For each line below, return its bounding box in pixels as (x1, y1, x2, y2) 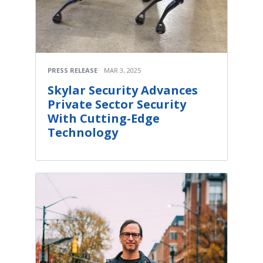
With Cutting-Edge (48, 110, 160, 126)
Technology (48, 124, 118, 140)
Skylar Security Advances (48, 82, 198, 98)
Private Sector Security (48, 96, 186, 112)
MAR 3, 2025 (104, 65, 141, 75)
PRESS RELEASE (48, 65, 97, 75)
